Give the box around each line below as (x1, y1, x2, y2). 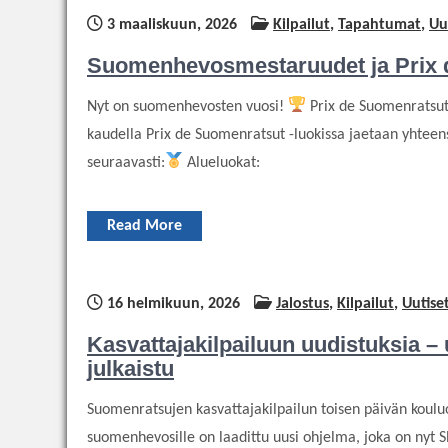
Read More (107, 217, 182, 234)
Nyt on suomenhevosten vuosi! (87, 98, 288, 115)
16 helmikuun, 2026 (103, 295, 240, 312)
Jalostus (276, 295, 329, 312)
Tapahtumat (338, 16, 421, 33)
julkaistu (87, 355, 174, 381)
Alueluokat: (183, 154, 261, 171)
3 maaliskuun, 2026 (103, 16, 237, 33)
